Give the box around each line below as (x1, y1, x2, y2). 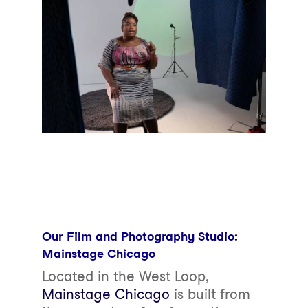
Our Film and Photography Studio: (41, 228, 237, 243)
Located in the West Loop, (41, 267, 208, 285)
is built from (169, 285, 250, 302)
